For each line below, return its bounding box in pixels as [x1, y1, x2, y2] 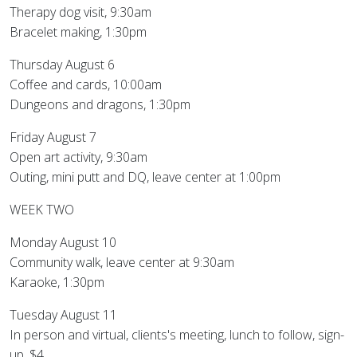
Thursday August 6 [10, 56, 115, 73]
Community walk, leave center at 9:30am [10, 253, 234, 271]
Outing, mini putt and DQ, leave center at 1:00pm [10, 168, 280, 186]
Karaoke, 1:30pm [10, 273, 104, 291]
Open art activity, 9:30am [10, 148, 147, 166]
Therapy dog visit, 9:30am [10, 3, 151, 21]
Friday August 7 [10, 128, 96, 146]
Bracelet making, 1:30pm [10, 23, 147, 41]
